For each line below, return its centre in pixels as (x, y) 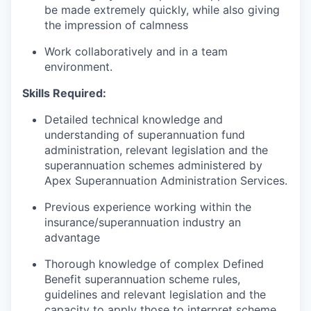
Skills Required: (64, 93)
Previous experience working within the (148, 207)
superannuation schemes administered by (153, 165)
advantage (72, 237)
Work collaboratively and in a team (136, 51)
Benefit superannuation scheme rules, (142, 279)
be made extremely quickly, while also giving (162, 10)
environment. (78, 67)
